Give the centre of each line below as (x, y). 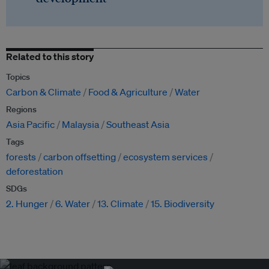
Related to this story (50, 57)
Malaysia (80, 125)
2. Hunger (27, 204)
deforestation (35, 171)
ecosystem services (165, 157)
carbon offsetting (80, 157)
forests (21, 157)
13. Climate (120, 204)
